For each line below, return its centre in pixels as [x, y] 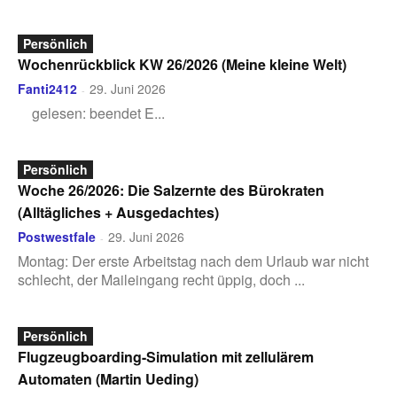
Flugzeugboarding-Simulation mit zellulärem [166, 357]
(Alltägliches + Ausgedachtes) [118, 212]
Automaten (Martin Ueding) [108, 379]
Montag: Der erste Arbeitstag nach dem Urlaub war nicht [193, 261]
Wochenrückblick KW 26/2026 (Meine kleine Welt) [182, 64]
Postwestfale [57, 237]
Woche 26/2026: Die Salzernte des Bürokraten [171, 190]
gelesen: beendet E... [91, 113]
